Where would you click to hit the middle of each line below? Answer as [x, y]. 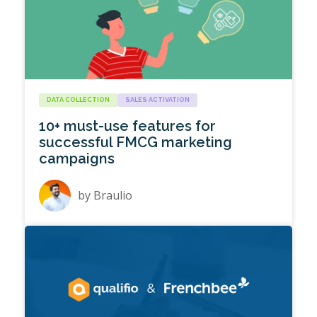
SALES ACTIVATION [158, 100]
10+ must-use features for [128, 126]
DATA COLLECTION [79, 100]
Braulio [113, 196]
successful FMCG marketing [136, 143]
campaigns [77, 159]
